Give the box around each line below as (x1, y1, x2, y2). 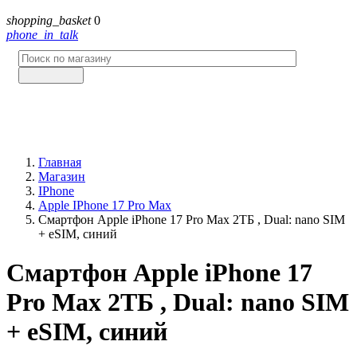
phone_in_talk (6, 28, 78, 41)
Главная (38, 155, 81, 169)
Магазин (38, 170, 85, 183)
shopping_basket (6, 14, 91, 27)
